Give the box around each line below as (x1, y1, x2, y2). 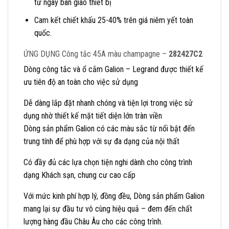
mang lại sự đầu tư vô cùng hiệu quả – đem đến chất (24, 203, 192, 214)
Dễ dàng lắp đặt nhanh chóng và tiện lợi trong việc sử (24, 98, 193, 108)
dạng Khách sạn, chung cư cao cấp (24, 170, 135, 180)
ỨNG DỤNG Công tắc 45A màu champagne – (24, 49, 169, 59)
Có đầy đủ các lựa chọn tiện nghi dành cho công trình (24, 157, 192, 167)
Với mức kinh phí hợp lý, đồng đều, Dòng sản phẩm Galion (24, 191, 204, 201)
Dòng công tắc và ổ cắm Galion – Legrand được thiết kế (24, 64, 203, 74)
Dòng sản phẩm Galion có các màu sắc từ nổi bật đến (24, 123, 195, 133)
